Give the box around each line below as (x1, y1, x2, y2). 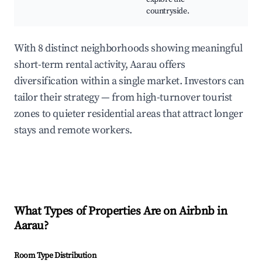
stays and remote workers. (14, 123, 133, 137)
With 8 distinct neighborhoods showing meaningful (14, 42, 243, 56)
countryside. (146, 6, 189, 17)
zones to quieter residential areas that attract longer (14, 107, 243, 121)
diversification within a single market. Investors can (14, 74, 244, 88)
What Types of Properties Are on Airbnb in (14, 204, 227, 219)
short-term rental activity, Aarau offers (14, 58, 186, 72)
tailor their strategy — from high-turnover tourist (14, 91, 233, 105)
